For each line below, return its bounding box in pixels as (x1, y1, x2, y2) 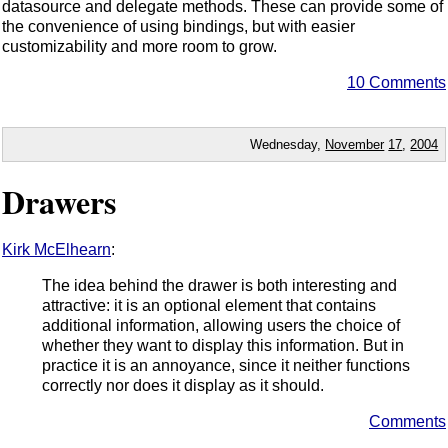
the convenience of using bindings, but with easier (2, 18, 355, 36)
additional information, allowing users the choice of (42, 317, 400, 335)
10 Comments (347, 74, 446, 92)
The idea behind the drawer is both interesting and (42, 277, 397, 295)
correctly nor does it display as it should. (42, 377, 324, 395)
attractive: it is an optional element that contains (42, 297, 376, 315)
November (325, 136, 385, 152)
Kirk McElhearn (2, 241, 111, 259)
